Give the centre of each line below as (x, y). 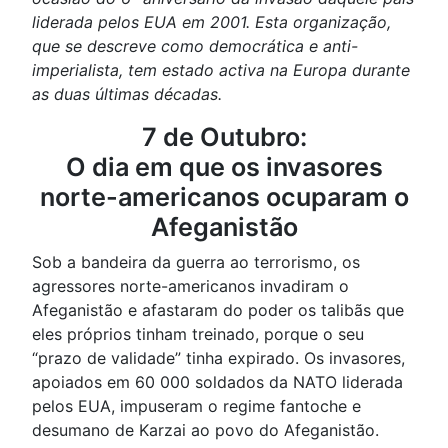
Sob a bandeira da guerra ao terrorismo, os (196, 262)
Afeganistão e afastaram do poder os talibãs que (218, 310)
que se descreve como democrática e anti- (195, 46)
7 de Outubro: (224, 137)
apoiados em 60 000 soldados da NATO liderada (217, 382)
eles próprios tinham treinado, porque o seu (198, 334)
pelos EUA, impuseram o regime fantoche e (196, 406)
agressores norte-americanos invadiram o (190, 286)
